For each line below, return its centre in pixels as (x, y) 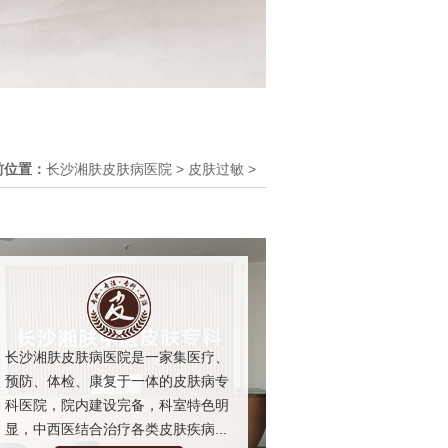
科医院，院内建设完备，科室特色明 (117, 404)
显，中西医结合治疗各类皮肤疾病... (116, 428)
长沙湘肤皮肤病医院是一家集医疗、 (117, 356)
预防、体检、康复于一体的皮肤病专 (117, 380)
